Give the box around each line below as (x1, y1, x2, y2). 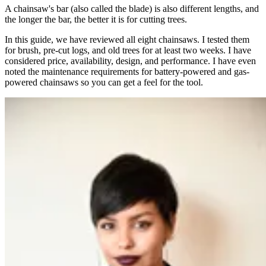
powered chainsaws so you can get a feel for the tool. (5, 77, 203, 87)
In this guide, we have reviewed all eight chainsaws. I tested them (5, 34, 249, 45)
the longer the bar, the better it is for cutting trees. (5, 14, 187, 24)
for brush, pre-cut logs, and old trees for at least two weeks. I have (5, 45, 251, 55)
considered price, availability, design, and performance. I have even (5, 55, 256, 66)
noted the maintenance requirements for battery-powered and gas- (5, 66, 249, 77)
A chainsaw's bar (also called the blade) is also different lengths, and (5, 3, 259, 14)
